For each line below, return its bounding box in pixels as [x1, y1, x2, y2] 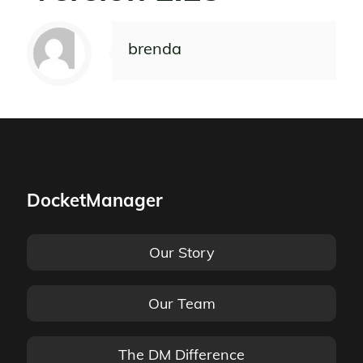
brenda [128, 38, 181, 58]
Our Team [147, 294, 216, 313]
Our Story [148, 243, 215, 262]
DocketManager [27, 189, 163, 211]
